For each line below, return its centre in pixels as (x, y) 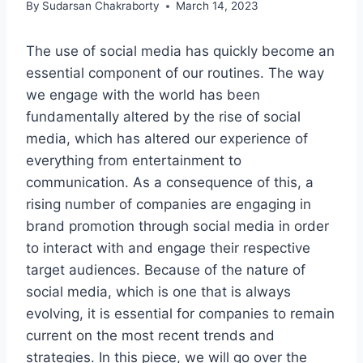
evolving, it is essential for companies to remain (180, 314)
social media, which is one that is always (158, 292)
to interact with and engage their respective (168, 248)
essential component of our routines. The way (175, 73)
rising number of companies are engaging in (169, 205)
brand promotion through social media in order (177, 226)
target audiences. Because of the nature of (166, 270)
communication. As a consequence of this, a (170, 183)
